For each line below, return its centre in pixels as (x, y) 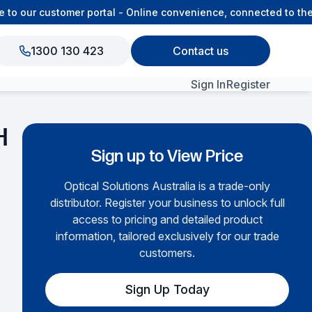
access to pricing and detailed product (167, 219)
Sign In (209, 85)
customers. (167, 253)
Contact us (201, 51)
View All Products (186, 129)
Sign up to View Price (167, 156)
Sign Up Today (167, 289)
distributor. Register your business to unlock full (167, 203)
